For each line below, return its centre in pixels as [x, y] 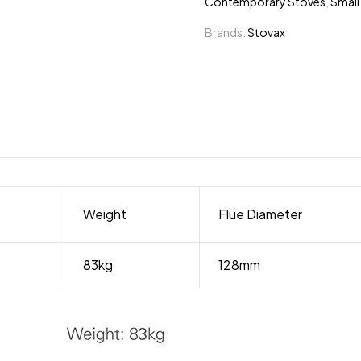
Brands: [226, 32]
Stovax [266, 32]
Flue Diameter [260, 214]
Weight [104, 214]
